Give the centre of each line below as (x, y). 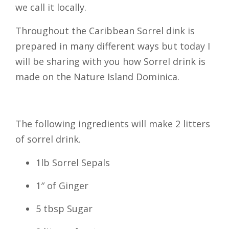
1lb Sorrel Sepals (73, 163)
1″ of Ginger (62, 186)
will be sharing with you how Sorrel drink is (110, 61)
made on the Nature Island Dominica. (97, 77)
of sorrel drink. (48, 139)
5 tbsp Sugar (64, 209)
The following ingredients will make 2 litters (113, 124)
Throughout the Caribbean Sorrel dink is (105, 31)
